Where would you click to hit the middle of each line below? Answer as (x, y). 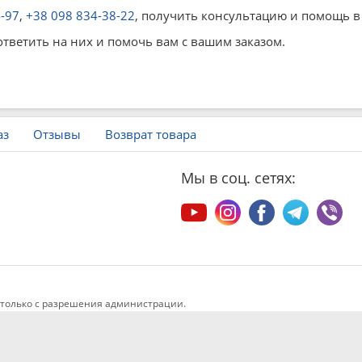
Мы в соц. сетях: (238, 178)
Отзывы (57, 134)
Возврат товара (151, 134)
